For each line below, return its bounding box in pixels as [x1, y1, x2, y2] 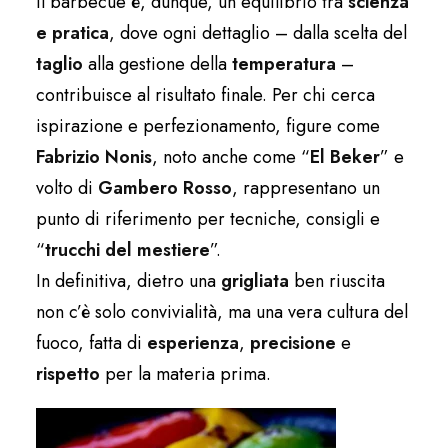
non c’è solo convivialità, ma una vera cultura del [36, 299, 408, 326]
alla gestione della [83, 51, 232, 78]
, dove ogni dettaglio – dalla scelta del [109, 20, 407, 47]
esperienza [147, 330, 239, 357]
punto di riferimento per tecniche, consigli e [36, 206, 380, 233]
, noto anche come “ [152, 144, 310, 171]
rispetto [36, 361, 100, 388]
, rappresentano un [232, 175, 380, 202]
